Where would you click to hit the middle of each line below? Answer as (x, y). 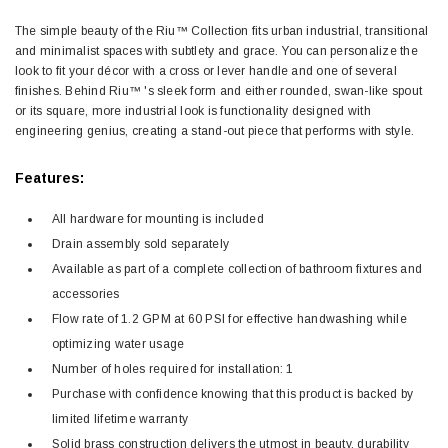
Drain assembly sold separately (141, 244)
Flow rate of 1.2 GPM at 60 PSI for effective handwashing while (229, 319)
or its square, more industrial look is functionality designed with (193, 111)
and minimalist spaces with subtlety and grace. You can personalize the (216, 51)
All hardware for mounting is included (158, 219)
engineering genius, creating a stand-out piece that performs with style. (215, 131)
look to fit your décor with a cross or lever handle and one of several (206, 71)
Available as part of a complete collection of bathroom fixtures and (237, 269)
